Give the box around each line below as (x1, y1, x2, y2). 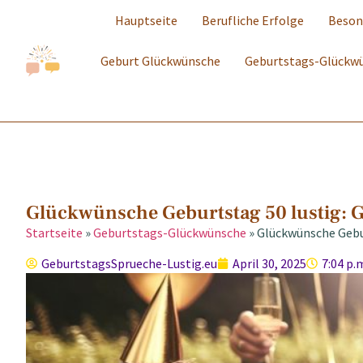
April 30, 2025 (233, 255, 306, 272)
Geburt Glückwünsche (100, 53, 221, 69)
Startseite (26, 224, 83, 241)
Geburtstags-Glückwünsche (93, 224, 246, 241)
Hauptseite (114, 12, 177, 28)
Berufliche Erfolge (201, 12, 304, 28)
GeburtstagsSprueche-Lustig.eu (41, 255, 217, 272)
